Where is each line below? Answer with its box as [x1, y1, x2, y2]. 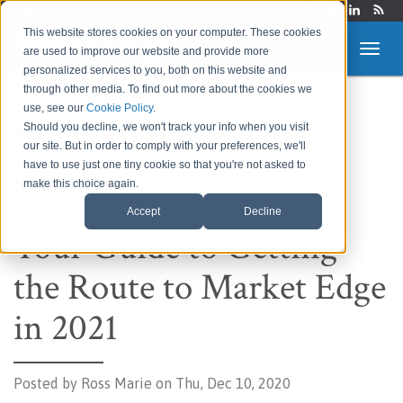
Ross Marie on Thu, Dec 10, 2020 [77, 375, 291, 391]
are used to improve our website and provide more [23, 45, 270, 58]
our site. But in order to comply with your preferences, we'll [23, 139, 307, 153]
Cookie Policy [86, 102, 154, 115]
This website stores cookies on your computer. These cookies [23, 26, 322, 40]
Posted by [13, 375, 77, 391]
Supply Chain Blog [13, 149, 281, 197]
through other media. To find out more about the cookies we [23, 83, 313, 96]
